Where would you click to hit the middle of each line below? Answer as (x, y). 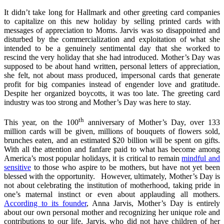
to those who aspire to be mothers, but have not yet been (125, 167)
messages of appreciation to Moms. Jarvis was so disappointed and (112, 30)
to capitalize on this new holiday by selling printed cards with (112, 21)
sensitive (17, 167)
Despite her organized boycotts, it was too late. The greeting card (112, 93)
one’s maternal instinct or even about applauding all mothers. (112, 194)
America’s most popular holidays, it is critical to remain (93, 158)
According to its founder (45, 203)
